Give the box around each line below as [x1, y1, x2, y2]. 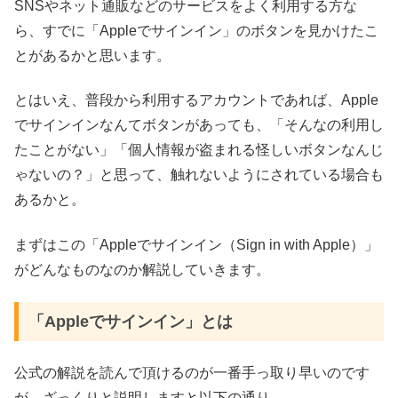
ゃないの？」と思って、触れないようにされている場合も [14, 167, 384, 183]
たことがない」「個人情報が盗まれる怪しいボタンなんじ [14, 142, 384, 158]
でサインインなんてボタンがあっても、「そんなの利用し [14, 117, 384, 133]
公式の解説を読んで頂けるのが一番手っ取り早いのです [14, 365, 370, 381]
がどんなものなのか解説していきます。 [14, 261, 270, 277]
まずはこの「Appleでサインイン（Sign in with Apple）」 [14, 236, 378, 252]
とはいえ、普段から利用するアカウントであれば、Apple [14, 92, 378, 108]
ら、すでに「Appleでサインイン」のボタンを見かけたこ [14, 22, 378, 38]
